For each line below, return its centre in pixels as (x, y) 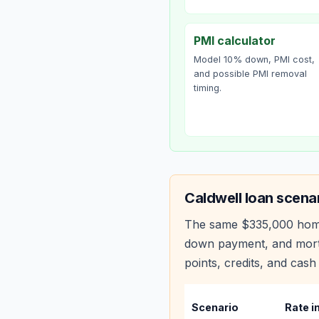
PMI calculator (235, 41)
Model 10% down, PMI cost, (254, 59)
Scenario (215, 307)
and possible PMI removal (250, 74)
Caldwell (213, 198)
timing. (208, 88)
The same (213, 224)
